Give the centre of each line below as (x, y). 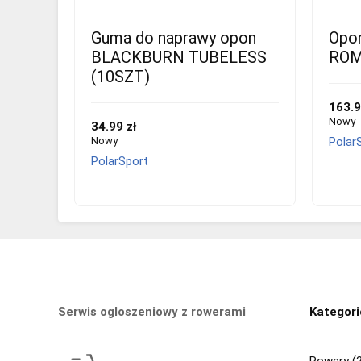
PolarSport (120, 161)
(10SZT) (120, 76)
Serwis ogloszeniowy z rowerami (152, 311)
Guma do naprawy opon (174, 37)
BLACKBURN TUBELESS (179, 57)
